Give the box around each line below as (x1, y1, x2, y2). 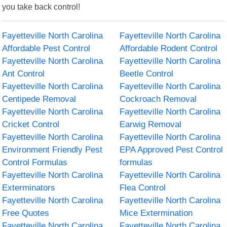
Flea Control (120, 182, 166, 193)
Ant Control (2, 68, 45, 79)
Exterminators (2, 182, 56, 193)
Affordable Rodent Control (120, 43, 217, 53)
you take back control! (2, 2, 81, 11)
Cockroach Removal (120, 94, 197, 104)
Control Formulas (2, 157, 68, 167)
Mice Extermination (120, 208, 193, 218)
